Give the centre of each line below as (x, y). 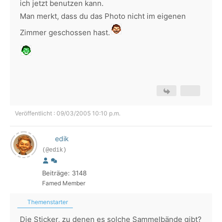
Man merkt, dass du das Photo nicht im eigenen (103, 16)
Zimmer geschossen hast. (65, 32)
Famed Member (64, 183)
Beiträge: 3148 (64, 173)
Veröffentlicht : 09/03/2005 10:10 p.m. (68, 113)
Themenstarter (47, 202)
